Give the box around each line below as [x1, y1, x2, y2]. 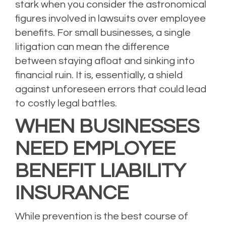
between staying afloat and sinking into [15, 56, 195, 66]
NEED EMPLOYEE [15, 138, 176, 159]
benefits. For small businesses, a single [15, 28, 191, 38]
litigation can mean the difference [15, 42, 169, 52]
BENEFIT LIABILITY [15, 160, 186, 181]
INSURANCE [15, 183, 129, 203]
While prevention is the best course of [15, 211, 188, 221]
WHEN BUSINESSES [15, 116, 199, 137]
